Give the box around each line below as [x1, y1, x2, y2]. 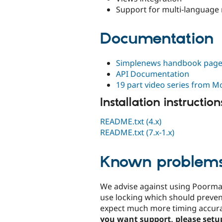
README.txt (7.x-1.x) [100, 127, 174, 138]
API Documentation [116, 68, 189, 79]
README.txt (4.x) [100, 116, 162, 127]
